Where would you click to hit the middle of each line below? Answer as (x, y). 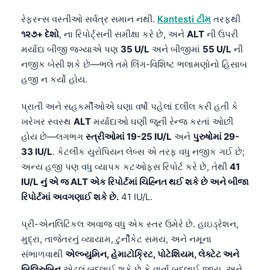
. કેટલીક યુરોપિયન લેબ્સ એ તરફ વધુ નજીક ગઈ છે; (149, 151)
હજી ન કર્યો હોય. (54, 79)
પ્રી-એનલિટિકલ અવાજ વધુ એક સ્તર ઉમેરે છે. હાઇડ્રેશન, (130, 224)
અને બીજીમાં (176, 49)
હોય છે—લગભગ (53, 136)
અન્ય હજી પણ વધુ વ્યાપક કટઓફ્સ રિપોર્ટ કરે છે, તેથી (125, 166)
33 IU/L (37, 151)
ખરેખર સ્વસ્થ (47, 121)
